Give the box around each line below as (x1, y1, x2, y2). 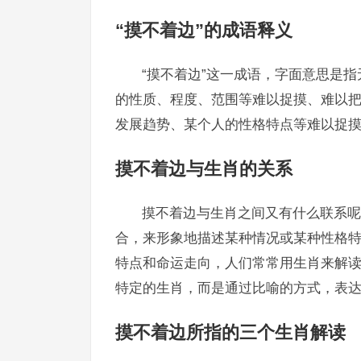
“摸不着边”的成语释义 (115, 20, 293, 40)
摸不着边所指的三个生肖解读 (115, 322, 346, 342)
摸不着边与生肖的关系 (115, 159, 293, 179)
